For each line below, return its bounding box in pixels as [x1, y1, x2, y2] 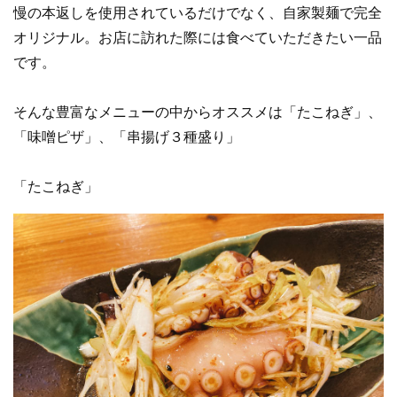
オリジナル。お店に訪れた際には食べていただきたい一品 [13, 29, 382, 45]
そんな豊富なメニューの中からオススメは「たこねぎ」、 [13, 104, 382, 120]
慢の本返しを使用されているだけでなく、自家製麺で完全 [13, 4, 382, 20]
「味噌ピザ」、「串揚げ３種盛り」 [13, 128, 240, 144]
